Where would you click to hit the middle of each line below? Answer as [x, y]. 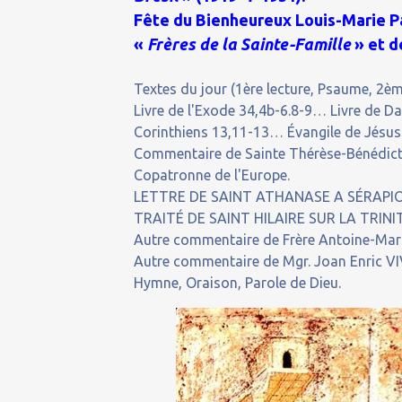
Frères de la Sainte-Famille [249, 44]
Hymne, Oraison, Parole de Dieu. [238, 283]
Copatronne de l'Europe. [212, 175]
